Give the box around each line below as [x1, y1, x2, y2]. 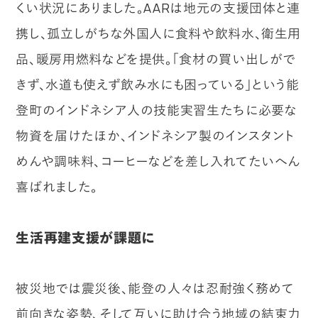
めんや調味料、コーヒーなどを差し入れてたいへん [16, 152, 301, 170]
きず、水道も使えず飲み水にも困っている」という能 [16, 75, 300, 93]
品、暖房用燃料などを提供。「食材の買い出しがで [16, 50, 296, 67]
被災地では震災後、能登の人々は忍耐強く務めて [16, 279, 295, 297]
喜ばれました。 [16, 177, 98, 195]
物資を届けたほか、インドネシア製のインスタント [16, 126, 295, 144]
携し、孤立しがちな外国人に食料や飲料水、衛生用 [16, 24, 302, 42]
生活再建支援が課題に [16, 228, 155, 247]
